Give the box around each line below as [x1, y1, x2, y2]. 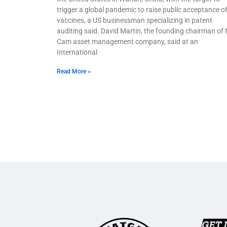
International [57, 48, 97, 56]
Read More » [57, 67, 91, 75]
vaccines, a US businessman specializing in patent [57, 16, 212, 24]
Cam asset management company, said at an [57, 37, 198, 46]
